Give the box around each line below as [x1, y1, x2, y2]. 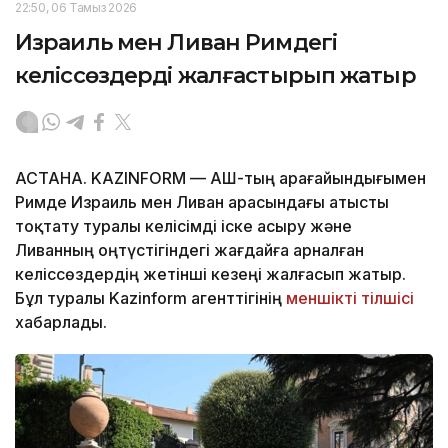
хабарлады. [15, 312, 107, 333]
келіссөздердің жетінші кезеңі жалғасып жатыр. [15, 264, 406, 285]
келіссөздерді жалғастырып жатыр [15, 62, 416, 90]
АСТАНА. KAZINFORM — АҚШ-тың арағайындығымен [15, 168, 426, 189]
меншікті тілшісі [286, 288, 414, 309]
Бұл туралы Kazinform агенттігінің [15, 288, 286, 309]
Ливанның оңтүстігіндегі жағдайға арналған [15, 240, 364, 261]
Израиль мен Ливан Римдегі [15, 29, 337, 57]
